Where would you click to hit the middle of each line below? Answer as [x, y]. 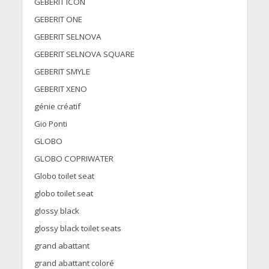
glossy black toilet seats [77, 228]
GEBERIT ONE [58, 20]
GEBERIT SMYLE [62, 72]
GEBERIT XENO [60, 89]
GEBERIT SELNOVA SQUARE [84, 54]
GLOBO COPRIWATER [74, 159]
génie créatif [57, 107]
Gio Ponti [50, 124]
